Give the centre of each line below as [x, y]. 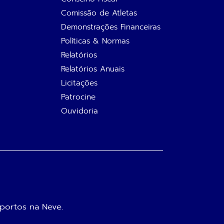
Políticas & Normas [95, 41]
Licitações [79, 83]
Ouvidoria [79, 111]
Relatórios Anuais [93, 69]
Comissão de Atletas [99, 13]
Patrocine [78, 97]
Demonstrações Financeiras [111, 27]
